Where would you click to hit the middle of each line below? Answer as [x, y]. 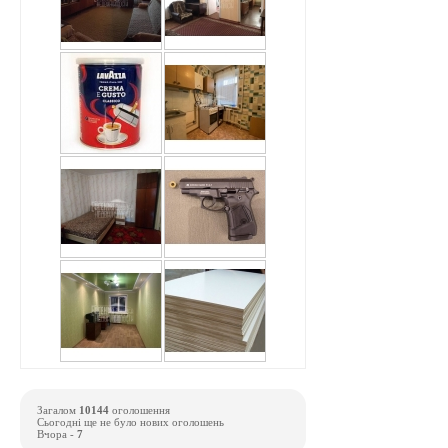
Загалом [58, 409]
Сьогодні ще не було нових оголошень [130, 421]
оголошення [139, 409]
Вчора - [57, 433]
